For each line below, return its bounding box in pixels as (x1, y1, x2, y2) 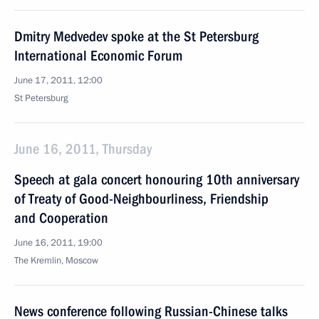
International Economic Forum (14, 47, 182, 64)
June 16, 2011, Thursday (14, 140, 152, 157)
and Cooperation (14, 209, 108, 226)
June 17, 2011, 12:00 (14, 74, 103, 87)
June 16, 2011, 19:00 (14, 236, 103, 249)
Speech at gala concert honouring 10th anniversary (14, 171, 299, 188)
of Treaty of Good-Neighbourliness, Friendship (14, 190, 268, 207)
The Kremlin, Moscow (14, 254, 98, 267)
